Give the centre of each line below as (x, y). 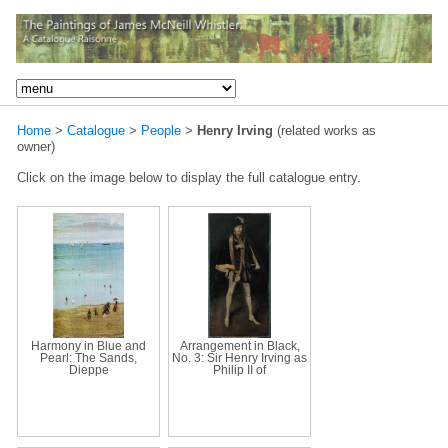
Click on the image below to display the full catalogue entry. (189, 177)
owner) (36, 146)
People (161, 130)
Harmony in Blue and (88, 345)
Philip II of (239, 369)
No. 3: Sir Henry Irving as (239, 357)
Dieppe (88, 369)
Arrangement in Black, (239, 345)
